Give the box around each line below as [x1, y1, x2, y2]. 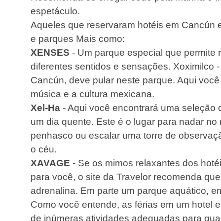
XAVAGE [31, 158, 73, 168]
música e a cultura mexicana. [31, 89, 154, 99]
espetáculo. [31, 6, 80, 16]
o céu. [31, 144, 57, 154]
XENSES [31, 47, 72, 58]
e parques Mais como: [31, 34, 125, 44]
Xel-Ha [31, 103, 63, 113]
